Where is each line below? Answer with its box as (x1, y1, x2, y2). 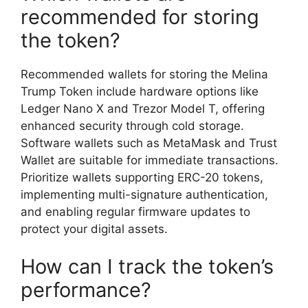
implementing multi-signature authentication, (21, 187, 268, 201)
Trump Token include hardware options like (21, 84, 258, 98)
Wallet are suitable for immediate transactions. (21, 153, 278, 167)
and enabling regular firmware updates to (21, 204, 250, 219)
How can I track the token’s (21, 254, 274, 279)
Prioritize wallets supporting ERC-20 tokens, (21, 170, 263, 184)
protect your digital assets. (21, 221, 168, 236)
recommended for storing (21, 4, 259, 29)
